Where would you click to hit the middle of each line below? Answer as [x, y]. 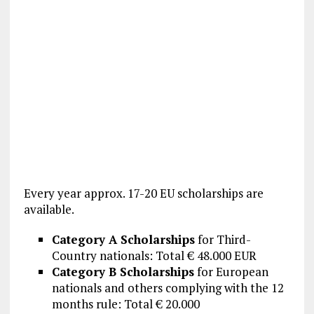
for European [231, 272]
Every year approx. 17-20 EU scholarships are [143, 193]
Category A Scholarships [123, 240]
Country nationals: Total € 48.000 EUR [154, 256]
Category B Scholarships [123, 272]
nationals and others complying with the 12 [168, 288]
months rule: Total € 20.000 [125, 304]
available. [49, 210]
